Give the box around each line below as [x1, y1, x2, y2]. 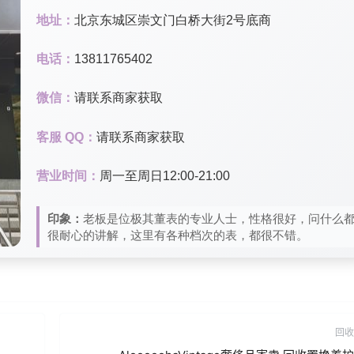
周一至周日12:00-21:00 [100, 168, 230, 183]
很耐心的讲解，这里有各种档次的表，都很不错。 [47, 228, 308, 242]
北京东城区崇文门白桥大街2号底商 [74, 13, 271, 27]
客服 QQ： [36, 130, 96, 144]
